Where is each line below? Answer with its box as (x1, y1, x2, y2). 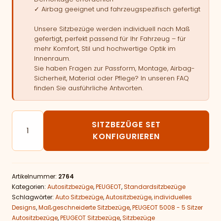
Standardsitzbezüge (124, 183, 185, 191)
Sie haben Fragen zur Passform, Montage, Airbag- (34, 64, 195, 73)
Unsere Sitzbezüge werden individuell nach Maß (34, 24, 190, 34)
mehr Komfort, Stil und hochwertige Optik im (34, 44, 176, 53)
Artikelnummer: (12, 172, 58, 181)
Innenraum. (34, 54, 70, 63)
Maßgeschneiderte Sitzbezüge (38, 203, 130, 212)
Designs (12, 203, 36, 212)
